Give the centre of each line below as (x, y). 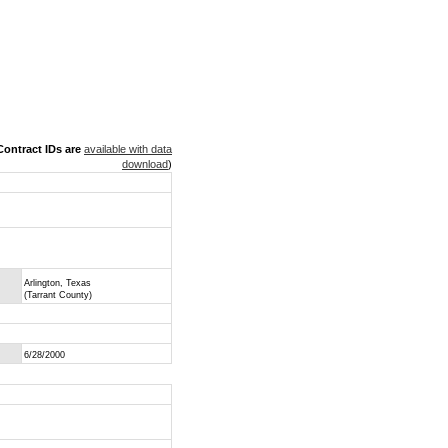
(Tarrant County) (58, 295)
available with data (128, 149)
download (145, 164)
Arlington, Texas (57, 283)
